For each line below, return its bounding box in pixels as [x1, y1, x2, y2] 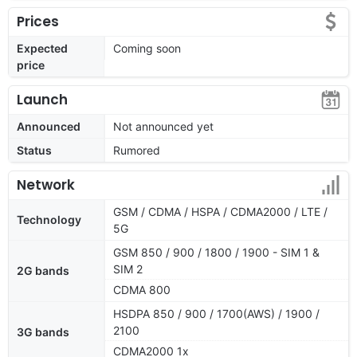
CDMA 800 [113, 282, 171, 296]
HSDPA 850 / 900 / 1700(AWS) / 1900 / [113, 306, 320, 320]
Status [17, 143, 52, 157]
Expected [17, 41, 68, 55]
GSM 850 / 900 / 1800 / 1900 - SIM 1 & [113, 245, 320, 259]
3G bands [17, 324, 69, 339]
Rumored [113, 143, 160, 157]
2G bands [17, 263, 69, 277]
